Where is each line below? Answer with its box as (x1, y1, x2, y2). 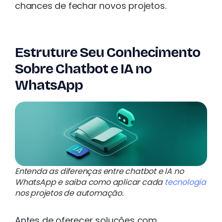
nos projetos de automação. (15, 187, 123, 199)
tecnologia (165, 176, 206, 188)
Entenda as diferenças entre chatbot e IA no (15, 165, 184, 177)
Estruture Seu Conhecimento (15, 44, 200, 61)
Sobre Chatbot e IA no (15, 60, 152, 78)
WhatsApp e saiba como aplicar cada (15, 176, 165, 188)
